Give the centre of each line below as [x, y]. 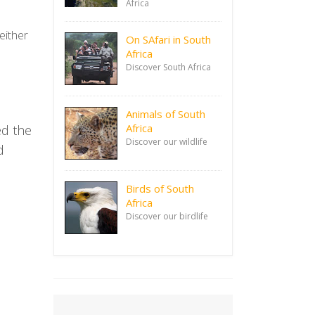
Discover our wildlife [167, 142]
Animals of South [166, 114]
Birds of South [160, 188]
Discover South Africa [168, 67]
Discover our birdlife [167, 216]
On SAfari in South [168, 39]
